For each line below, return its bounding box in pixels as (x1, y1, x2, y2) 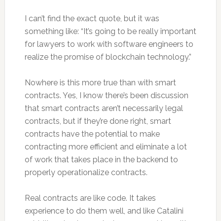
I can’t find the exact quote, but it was (24, 14, 159, 23)
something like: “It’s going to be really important (24, 27, 196, 36)
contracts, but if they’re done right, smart (24, 116, 171, 126)
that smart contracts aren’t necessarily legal (24, 104, 183, 113)
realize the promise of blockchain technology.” (24, 52, 191, 62)
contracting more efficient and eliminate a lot (24, 142, 187, 151)
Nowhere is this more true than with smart (24, 78, 176, 87)
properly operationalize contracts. (24, 168, 147, 177)
